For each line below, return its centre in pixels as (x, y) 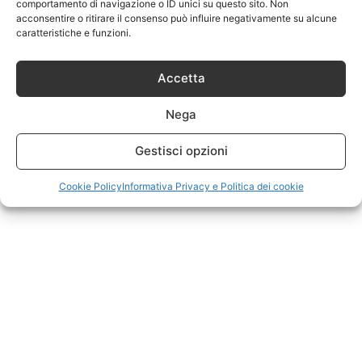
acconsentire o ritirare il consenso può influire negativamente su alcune (177, 18)
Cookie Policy (90, 186)
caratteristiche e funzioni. (74, 32)
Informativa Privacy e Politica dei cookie (213, 186)
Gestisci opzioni (181, 151)
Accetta (181, 78)
